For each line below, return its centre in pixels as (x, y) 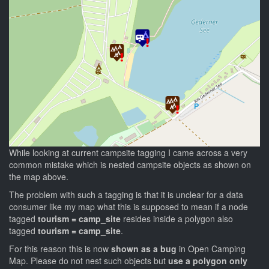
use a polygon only (208, 260)
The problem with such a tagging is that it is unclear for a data (126, 194)
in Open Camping (211, 248)
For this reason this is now (60, 248)
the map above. (39, 176)
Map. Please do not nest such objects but (89, 260)
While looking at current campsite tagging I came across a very (128, 152)
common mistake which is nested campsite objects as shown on (130, 164)
